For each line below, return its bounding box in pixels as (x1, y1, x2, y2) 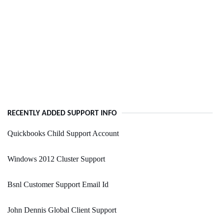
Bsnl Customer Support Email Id (7, 180, 109, 189)
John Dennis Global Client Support (7, 206, 116, 215)
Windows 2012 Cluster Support (7, 155, 105, 164)
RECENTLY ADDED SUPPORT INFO (7, 110, 117, 118)
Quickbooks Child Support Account (7, 129, 119, 138)
